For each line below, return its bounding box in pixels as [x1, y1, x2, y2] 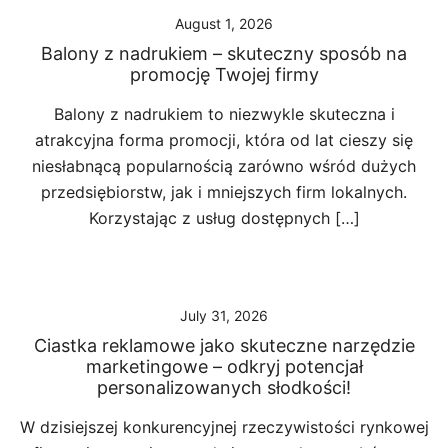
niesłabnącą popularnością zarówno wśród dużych [32, 156, 416, 176]
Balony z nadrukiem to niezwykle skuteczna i [53, 104, 395, 124]
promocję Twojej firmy [129, 64, 319, 85]
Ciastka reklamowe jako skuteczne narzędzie [33, 335, 415, 356]
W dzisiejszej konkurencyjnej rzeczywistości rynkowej [19, 417, 429, 437]
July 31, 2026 [180, 307, 268, 324]
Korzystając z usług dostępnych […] [88, 208, 360, 228]
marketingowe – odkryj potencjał [85, 356, 363, 377]
